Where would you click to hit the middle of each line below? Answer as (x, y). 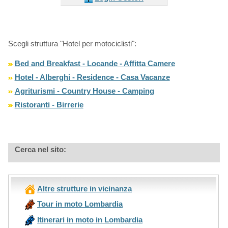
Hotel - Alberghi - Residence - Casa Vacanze (92, 77)
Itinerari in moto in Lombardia (90, 219)
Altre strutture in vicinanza (85, 189)
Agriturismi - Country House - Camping (84, 91)
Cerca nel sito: (40, 150)
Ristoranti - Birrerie (49, 105)
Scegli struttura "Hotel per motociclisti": (72, 44)
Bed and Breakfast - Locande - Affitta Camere (95, 64)
